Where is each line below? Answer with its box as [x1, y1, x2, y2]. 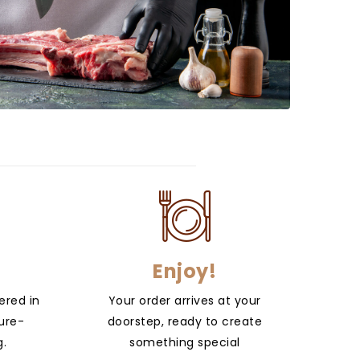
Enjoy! [153, 258, 217, 285]
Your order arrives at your [108, 292, 261, 309]
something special [129, 334, 240, 351]
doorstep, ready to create [107, 313, 262, 330]
